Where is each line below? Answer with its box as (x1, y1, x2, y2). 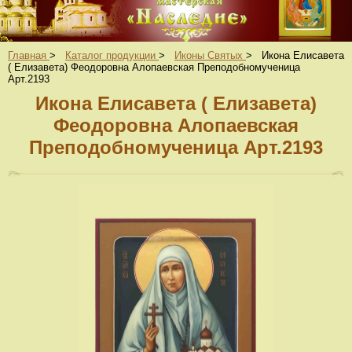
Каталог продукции (65, 49, 156, 62)
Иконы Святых (174, 49, 243, 62)
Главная (8, 49, 46, 62)
